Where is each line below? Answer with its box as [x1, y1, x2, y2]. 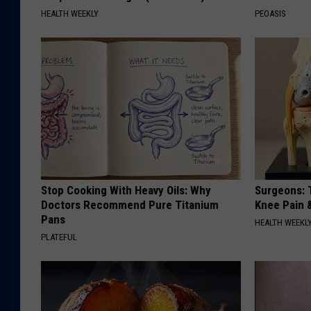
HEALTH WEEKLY [41, 8, 99, 19]
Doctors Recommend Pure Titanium [41, 197, 219, 212]
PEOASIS [255, 8, 287, 19]
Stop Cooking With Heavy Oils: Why [41, 183, 211, 197]
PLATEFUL [41, 231, 77, 242]
